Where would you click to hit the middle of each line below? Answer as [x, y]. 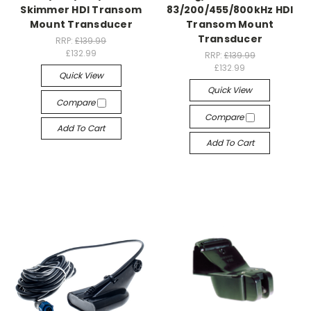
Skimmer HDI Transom [81, 9]
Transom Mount [230, 24]
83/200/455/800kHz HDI [230, 9]
